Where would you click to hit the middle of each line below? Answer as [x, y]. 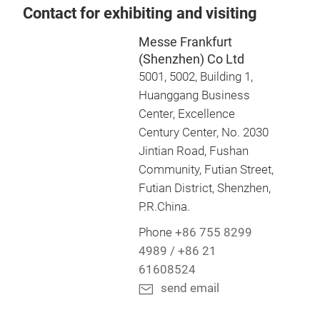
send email [190, 288]
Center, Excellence [186, 114]
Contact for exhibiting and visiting [140, 13]
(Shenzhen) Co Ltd [191, 59]
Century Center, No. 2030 [203, 132]
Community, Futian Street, [206, 170]
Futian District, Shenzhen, [204, 188]
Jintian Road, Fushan [193, 151]
